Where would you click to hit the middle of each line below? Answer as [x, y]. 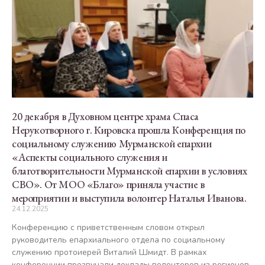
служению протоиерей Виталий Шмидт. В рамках [109, 252]
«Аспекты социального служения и [90, 157]
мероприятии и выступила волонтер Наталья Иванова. [129, 198]
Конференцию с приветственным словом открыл [108, 227]
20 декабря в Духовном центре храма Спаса [106, 116]
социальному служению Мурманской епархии [112, 143]
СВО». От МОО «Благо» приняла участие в [108, 184]
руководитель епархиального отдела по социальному [118, 240]
